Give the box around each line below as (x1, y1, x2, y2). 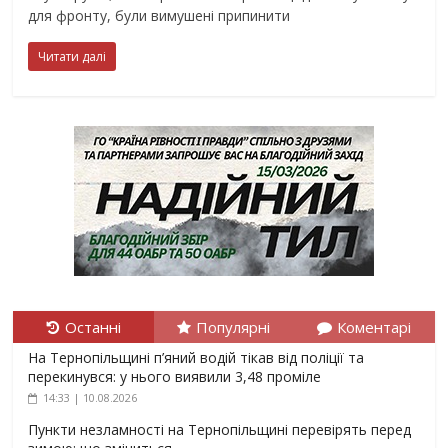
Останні (64, 317, 121, 338)
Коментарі (337, 317, 412, 338)
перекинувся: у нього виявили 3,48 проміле (28, 367, 322, 387)
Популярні (196, 317, 271, 338)
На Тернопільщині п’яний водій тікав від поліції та (28, 348, 365, 368)
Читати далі (38, 48, 107, 66)
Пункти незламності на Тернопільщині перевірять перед (28, 420, 412, 440)
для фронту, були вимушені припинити (28, 6, 291, 26)
